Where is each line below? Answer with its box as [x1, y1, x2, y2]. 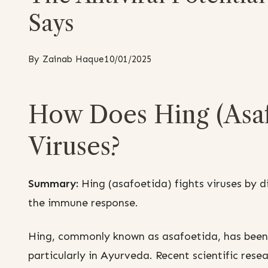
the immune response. [28, 196, 138, 210]
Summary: [28, 177, 78, 191]
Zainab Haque [42, 54, 105, 65]
